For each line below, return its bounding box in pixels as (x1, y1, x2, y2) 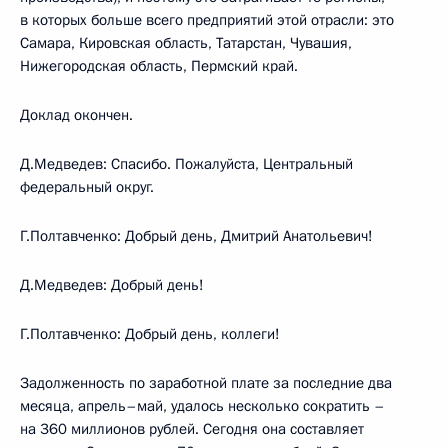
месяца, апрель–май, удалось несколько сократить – (20, 395, 385, 416)
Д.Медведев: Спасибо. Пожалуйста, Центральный (20, 153, 353, 174)
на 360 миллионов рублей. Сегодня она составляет (20, 418, 364, 439)
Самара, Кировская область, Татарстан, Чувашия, (20, 32, 352, 53)
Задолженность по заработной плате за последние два (20, 372, 392, 393)
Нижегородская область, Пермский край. (20, 55, 298, 76)
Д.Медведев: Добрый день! (20, 274, 204, 295)
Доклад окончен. (20, 104, 133, 125)
